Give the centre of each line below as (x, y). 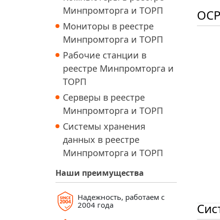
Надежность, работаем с (121, 197)
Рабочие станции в (105, 55)
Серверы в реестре (104, 97)
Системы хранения (104, 126)
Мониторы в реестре (109, 26)
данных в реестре (101, 140)
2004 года (96, 205)
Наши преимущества (100, 173)
